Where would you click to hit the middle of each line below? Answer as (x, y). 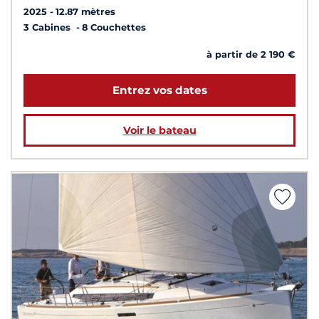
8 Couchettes (114, 27)
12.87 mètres (85, 11)
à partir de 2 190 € (251, 54)
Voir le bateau (159, 131)
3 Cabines (48, 27)
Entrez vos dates (159, 90)
